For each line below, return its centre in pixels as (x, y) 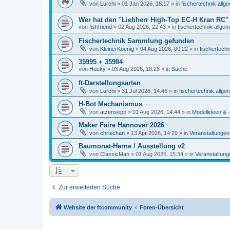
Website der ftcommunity (98, 207)
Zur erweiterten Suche (89, 187)
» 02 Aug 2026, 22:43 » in (145, 26)
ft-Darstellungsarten (110, 83)
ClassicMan (115, 154)
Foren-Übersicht (162, 207)
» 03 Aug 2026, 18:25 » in (139, 69)
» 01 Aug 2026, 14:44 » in (159, 112)
